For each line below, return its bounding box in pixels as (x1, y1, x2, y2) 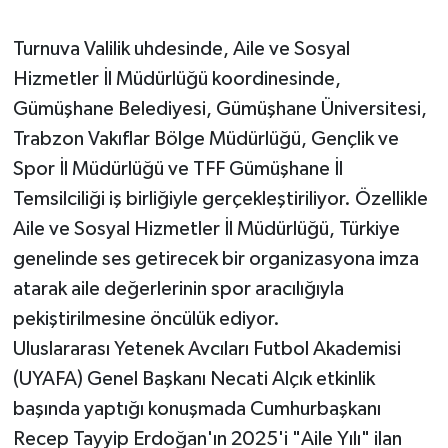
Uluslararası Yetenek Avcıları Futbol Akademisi (12, 339, 401, 360)
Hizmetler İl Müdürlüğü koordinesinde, (12, 69, 341, 90)
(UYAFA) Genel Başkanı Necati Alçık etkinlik (12, 369, 375, 390)
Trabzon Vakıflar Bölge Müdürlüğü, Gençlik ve (12, 129, 399, 150)
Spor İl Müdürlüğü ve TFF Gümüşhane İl (12, 159, 343, 180)
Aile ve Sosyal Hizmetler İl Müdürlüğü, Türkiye (12, 219, 400, 240)
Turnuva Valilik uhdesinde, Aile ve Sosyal (12, 39, 350, 60)
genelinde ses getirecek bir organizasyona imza (12, 249, 419, 270)
